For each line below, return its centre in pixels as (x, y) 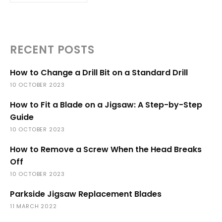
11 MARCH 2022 (33, 206)
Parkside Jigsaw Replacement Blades (86, 194)
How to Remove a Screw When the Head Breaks (106, 149)
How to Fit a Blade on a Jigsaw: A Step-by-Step (106, 105)
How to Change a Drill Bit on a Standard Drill (99, 73)
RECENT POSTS (52, 50)
